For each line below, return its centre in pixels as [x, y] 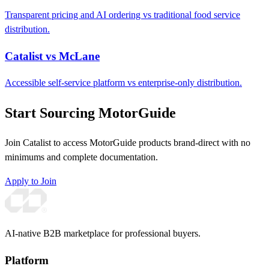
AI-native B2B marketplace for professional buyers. [103, 234]
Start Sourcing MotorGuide [90, 113]
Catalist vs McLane [52, 56]
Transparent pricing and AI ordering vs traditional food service [122, 14]
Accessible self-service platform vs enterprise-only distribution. [123, 83]
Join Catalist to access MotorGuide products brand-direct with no [128, 143]
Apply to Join [31, 181]
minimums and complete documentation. [81, 157]
